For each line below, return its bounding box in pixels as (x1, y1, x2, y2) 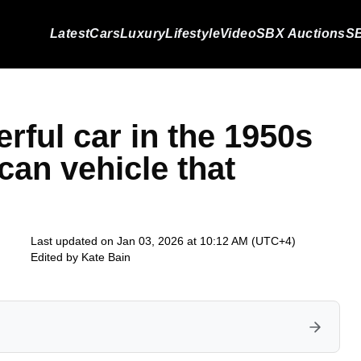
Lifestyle (165, 27, 220, 40)
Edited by (31, 251, 81, 263)
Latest (49, 27, 90, 40)
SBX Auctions (256, 27, 346, 40)
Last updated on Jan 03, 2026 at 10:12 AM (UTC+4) (31, 234, 296, 247)
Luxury (119, 27, 166, 40)
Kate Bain (81, 251, 131, 263)
